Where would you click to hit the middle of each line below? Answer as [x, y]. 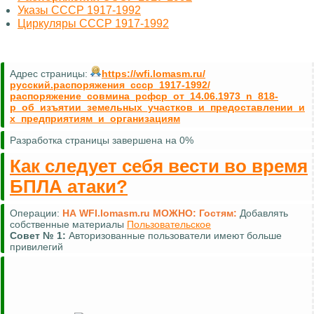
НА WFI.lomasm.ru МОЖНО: [131, 213]
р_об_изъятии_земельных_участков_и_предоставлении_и [157, 108]
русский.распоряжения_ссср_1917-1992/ [110, 85]
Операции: [36, 213]
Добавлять [262, 213]
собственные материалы [68, 225]
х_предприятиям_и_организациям [95, 119]
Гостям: [218, 213]
